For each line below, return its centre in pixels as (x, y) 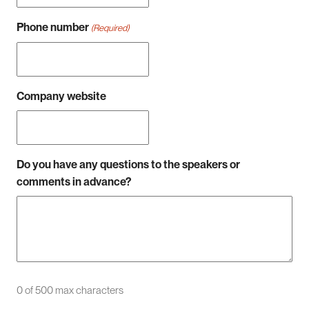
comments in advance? (74, 181)
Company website (61, 96)
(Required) (110, 28)
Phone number (53, 27)
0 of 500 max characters (70, 290)
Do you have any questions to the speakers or (128, 164)
